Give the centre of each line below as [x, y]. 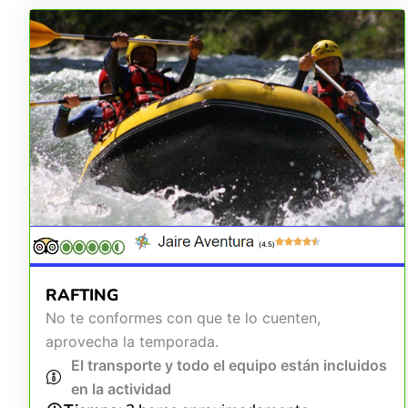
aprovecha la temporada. [132, 342]
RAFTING [82, 295]
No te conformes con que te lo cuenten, [183, 318]
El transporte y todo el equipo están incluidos [229, 365]
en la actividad [121, 389]
